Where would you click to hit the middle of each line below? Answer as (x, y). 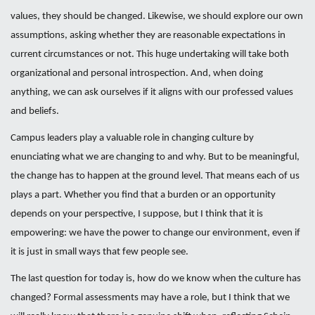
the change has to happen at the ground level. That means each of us (155, 176)
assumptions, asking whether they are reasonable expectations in (148, 36)
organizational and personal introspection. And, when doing (137, 73)
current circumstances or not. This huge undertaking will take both (150, 54)
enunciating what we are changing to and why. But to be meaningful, (155, 157)
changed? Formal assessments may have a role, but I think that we (150, 298)
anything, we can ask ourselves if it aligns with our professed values (152, 92)
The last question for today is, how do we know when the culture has (156, 279)
